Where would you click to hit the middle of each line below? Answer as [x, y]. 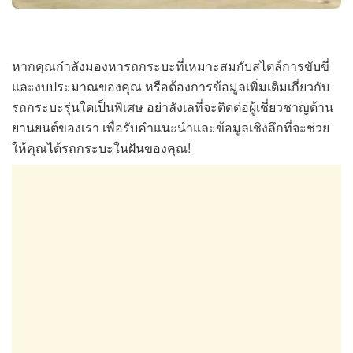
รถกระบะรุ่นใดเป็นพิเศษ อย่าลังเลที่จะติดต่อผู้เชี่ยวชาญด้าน [173, 107]
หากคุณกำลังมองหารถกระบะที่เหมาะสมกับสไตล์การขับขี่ [171, 66]
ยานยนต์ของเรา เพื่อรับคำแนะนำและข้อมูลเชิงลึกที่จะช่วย [171, 128]
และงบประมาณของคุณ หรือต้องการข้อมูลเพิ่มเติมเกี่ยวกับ [171, 87]
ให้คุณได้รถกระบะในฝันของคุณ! [101, 148]
